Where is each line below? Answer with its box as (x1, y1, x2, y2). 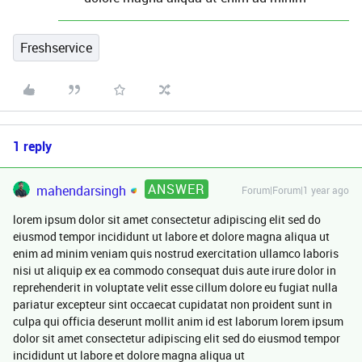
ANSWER (148, 180, 206, 198)
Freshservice (20, 39, 92, 57)
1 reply (13, 137, 52, 155)
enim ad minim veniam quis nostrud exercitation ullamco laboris (13, 246, 339, 261)
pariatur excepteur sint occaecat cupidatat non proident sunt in (13, 297, 332, 312)
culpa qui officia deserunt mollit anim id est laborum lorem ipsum (13, 314, 343, 329)
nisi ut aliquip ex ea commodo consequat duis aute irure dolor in (13, 263, 336, 278)
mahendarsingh (36, 182, 126, 200)
